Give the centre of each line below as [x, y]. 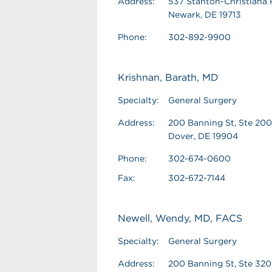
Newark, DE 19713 [205, 15]
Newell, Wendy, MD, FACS [180, 218]
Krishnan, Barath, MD [168, 77]
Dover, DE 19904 [203, 136]
